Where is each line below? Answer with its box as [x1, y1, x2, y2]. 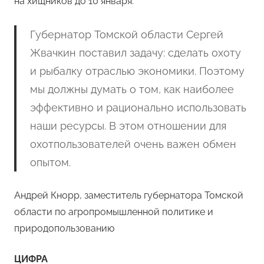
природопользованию [14, 223, 114, 235]
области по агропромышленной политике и [14, 206, 213, 218]
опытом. [29, 156, 71, 169]
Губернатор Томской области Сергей [29, 28, 223, 41]
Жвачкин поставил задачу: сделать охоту [29, 47, 241, 60]
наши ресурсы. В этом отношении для [29, 120, 226, 133]
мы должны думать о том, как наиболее [29, 83, 234, 96]
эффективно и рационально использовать [29, 101, 246, 114]
